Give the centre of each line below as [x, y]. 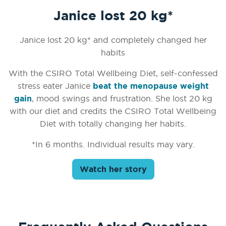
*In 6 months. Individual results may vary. [113, 144]
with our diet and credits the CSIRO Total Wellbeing [113, 111]
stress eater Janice [55, 86]
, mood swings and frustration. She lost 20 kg [122, 98]
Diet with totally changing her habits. [113, 123]
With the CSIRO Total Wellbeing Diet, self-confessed [113, 73]
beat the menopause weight [151, 86]
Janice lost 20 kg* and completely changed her [113, 40]
